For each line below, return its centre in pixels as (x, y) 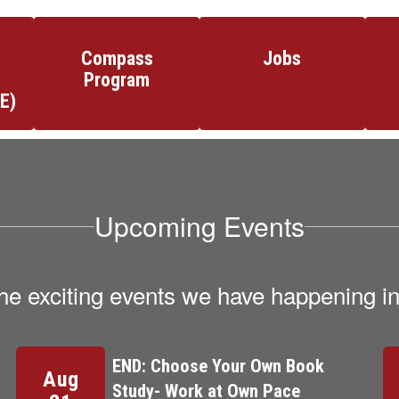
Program (117, 80)
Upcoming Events (199, 226)
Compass (117, 58)
